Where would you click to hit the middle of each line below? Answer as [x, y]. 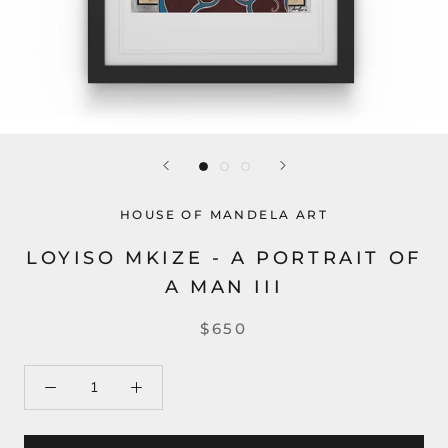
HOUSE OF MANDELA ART [224, 215]
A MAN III [224, 287]
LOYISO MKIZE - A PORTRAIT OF [224, 258]
